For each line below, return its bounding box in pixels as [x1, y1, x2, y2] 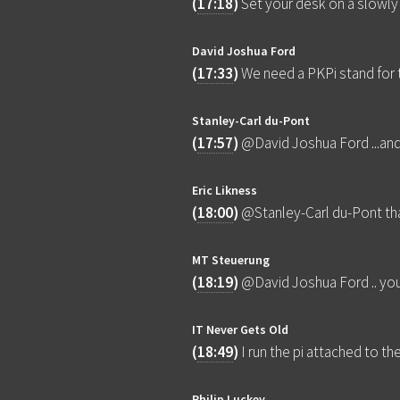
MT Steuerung [192, 252, 271, 269]
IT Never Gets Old [192, 321, 289, 338]
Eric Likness [192, 182, 258, 199]
